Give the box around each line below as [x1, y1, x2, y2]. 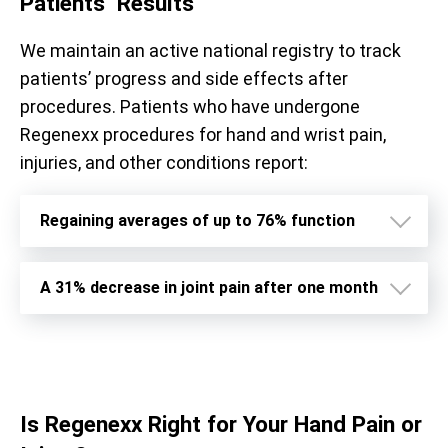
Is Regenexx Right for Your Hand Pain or [20, 410, 422, 437]
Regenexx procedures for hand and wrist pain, [20, 123, 386, 145]
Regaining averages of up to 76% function [40, 210, 355, 230]
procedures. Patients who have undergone [20, 95, 360, 117]
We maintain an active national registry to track [20, 39, 401, 61]
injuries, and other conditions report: [20, 151, 308, 173]
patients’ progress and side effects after [20, 67, 348, 89]
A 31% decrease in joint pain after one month [40, 277, 378, 297]
